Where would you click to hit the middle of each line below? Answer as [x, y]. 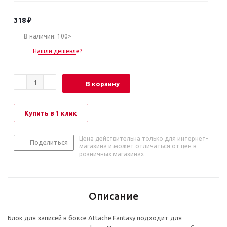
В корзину [103, 84]
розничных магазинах [111, 154]
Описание [113, 196]
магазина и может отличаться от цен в [138, 146]
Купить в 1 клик [51, 113]
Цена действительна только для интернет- [143, 139]
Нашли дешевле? [58, 51]
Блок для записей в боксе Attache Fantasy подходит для [95, 218]
